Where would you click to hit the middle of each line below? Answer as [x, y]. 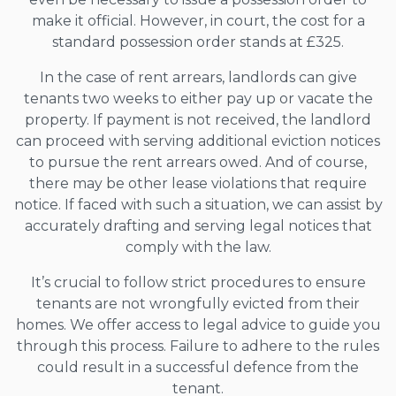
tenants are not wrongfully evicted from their [198, 303]
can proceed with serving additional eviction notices [198, 141]
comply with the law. [198, 247]
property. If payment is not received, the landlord [198, 119]
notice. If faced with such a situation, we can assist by [198, 204]
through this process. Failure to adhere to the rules [198, 346]
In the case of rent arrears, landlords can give [198, 77]
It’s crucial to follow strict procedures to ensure [198, 282]
